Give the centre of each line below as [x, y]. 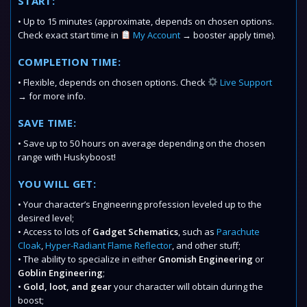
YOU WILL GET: [57, 184]
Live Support [245, 82]
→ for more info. [52, 96]
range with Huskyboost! [67, 157]
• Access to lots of [55, 232]
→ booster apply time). [228, 35]
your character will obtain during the [187, 286]
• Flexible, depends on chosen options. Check [113, 82]
